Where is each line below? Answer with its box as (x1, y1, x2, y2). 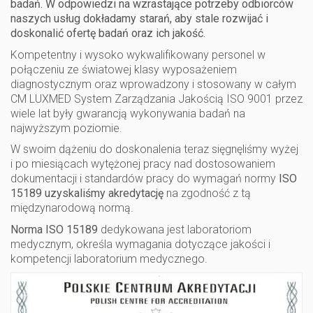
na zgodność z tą (163, 187, 251, 200)
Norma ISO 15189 (10, 222, 98, 236)
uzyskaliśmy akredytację (45, 187, 163, 200)
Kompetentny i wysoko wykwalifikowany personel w (10, 48, 265, 61)
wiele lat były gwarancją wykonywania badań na (10, 106, 245, 120)
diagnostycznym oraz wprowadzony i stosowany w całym (10, 77, 296, 91)
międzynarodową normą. (10, 201, 133, 214)
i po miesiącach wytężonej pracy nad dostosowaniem (10, 157, 275, 170)
